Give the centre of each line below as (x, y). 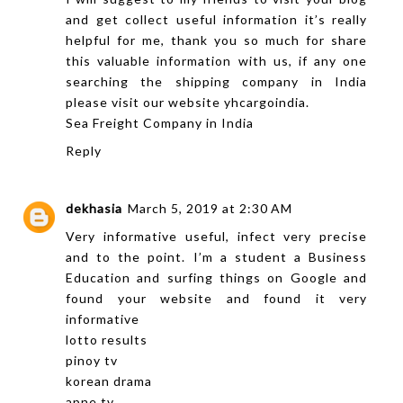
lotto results (107, 340)
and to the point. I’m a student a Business (217, 257)
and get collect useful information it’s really (217, 19)
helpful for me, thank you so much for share (217, 40)
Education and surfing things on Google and (217, 278)
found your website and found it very (217, 299)
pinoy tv (92, 361)
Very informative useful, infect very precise (217, 237)
